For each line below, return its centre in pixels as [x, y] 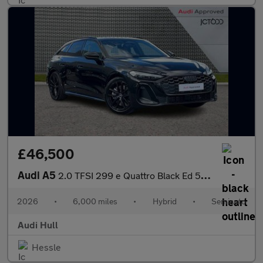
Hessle [46, 247]
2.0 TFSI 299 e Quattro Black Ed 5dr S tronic [129, 175]
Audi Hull [38, 225]
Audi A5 [38, 175]
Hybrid [164, 201]
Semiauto [228, 201]
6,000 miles [95, 201]
